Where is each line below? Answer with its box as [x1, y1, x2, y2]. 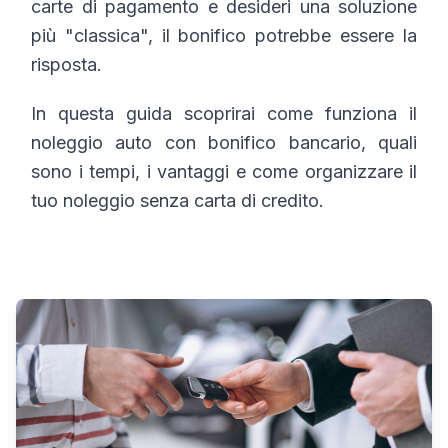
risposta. [31, 54, 102, 76]
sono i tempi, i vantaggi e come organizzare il [31, 161, 417, 183]
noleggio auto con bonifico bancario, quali [31, 132, 417, 154]
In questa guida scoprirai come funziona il [31, 103, 417, 125]
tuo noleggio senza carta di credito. [31, 190, 324, 212]
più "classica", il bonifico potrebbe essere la [31, 25, 417, 47]
